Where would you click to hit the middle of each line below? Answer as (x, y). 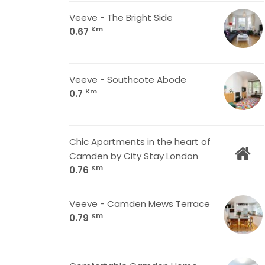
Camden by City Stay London (134, 156)
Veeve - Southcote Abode (128, 80)
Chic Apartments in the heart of (140, 142)
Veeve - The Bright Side (121, 17)
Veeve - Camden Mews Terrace (140, 204)
